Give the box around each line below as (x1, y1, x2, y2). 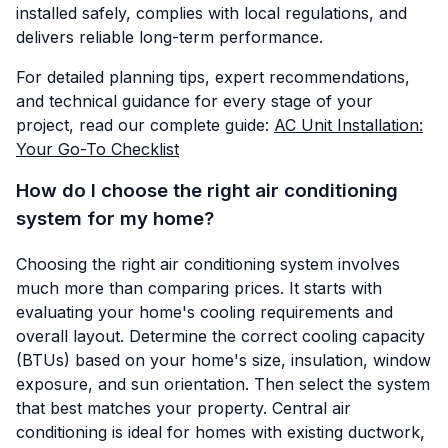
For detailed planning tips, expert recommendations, (16, 66, 410, 87)
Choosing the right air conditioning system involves (16, 253, 400, 274)
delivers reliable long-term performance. (16, 26, 323, 47)
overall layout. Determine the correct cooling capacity (16, 325, 425, 346)
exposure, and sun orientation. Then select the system (16, 373, 430, 394)
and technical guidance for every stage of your (16, 90, 373, 111)
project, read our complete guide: (16, 114, 274, 135)
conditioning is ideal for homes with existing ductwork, (16, 421, 425, 442)
